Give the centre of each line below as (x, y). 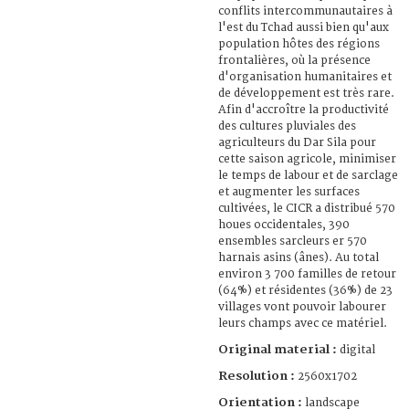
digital (357, 350)
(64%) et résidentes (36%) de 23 (305, 290)
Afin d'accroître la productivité (304, 110)
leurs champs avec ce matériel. (303, 323)
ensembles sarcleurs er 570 (293, 241)
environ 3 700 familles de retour (307, 274)
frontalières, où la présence (294, 60)
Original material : (279, 349)
